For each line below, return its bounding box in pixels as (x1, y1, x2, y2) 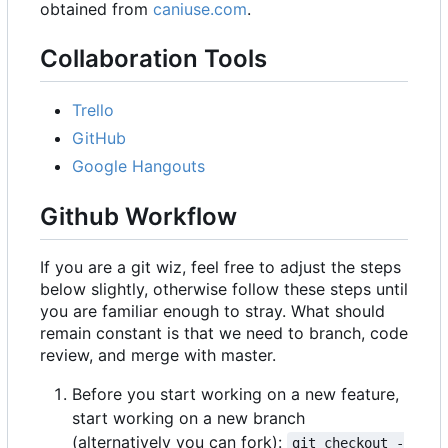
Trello (72, 100, 114, 120)
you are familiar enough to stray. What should (40, 301, 385, 322)
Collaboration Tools (40, 43, 267, 73)
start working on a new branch (72, 408, 305, 429)
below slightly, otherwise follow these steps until (40, 279, 408, 300)
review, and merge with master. (40, 345, 276, 366)
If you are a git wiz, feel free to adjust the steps (40, 257, 401, 278)
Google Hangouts (72, 156, 205, 176)
